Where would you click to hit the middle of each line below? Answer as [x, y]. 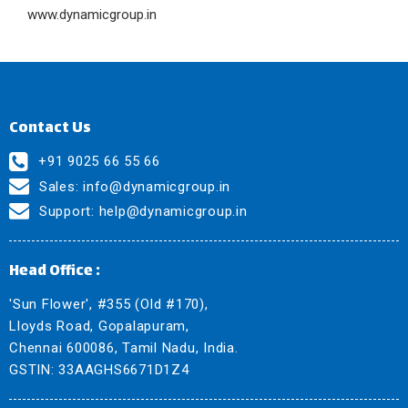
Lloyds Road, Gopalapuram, [99, 326]
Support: [69, 211]
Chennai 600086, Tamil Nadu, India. [124, 347]
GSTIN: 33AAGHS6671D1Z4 [99, 369]
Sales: [61, 186]
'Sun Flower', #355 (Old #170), [109, 304]
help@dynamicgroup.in [173, 211]
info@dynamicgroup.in [157, 186]
